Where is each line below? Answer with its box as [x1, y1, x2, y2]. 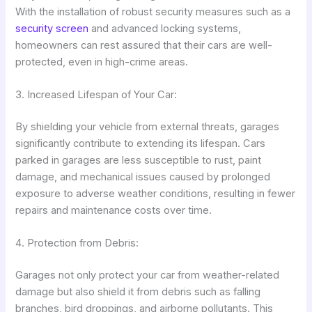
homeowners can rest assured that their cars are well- [15, 38, 273, 52]
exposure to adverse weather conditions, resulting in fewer [15, 187, 296, 200]
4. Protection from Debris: [15, 237, 139, 250]
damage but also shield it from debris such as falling [15, 286, 261, 299]
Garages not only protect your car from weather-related [15, 269, 280, 282]
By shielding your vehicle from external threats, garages [15, 120, 280, 133]
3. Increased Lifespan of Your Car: [15, 88, 178, 102]
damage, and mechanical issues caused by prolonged [15, 170, 271, 183]
